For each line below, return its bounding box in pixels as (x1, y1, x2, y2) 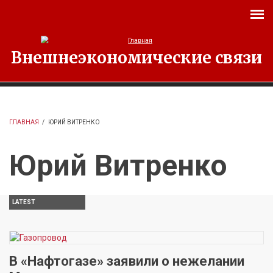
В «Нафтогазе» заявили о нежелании (9, 253, 244, 269)
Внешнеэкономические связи (11, 48, 262, 68)
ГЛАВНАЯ (9, 119, 39, 126)
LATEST (12, 199, 35, 205)
